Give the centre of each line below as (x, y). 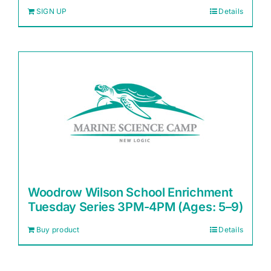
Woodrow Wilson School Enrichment (130, 192)
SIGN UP (52, 11)
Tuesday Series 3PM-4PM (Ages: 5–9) (135, 207)
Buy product (58, 230)
